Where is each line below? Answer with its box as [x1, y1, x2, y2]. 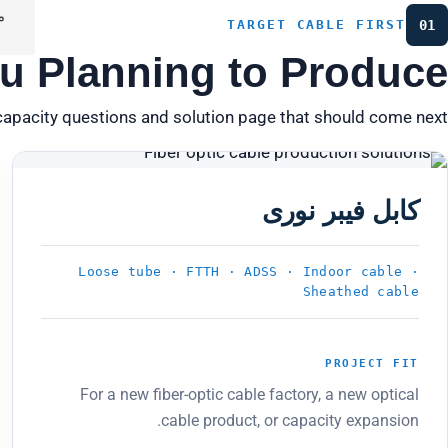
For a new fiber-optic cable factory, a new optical [80, 384, 419, 404]
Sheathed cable [302, 284, 419, 299]
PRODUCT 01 [49, 183, 134, 197]
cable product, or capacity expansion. [161, 410, 419, 430]
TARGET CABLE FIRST [226, 17, 406, 32]
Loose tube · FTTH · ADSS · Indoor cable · [78, 264, 419, 279]
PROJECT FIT [325, 356, 419, 370]
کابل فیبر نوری [261, 196, 419, 226]
